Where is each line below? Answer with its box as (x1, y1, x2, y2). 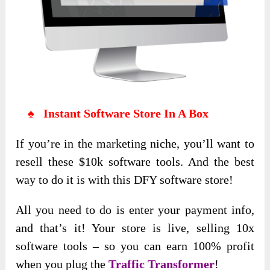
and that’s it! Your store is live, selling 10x (16, 221, 254, 235)
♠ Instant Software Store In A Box (16, 107, 209, 121)
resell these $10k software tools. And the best (16, 155, 254, 169)
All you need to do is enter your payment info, (16, 203, 254, 217)
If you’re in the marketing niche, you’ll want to (16, 137, 254, 151)
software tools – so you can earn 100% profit (16, 239, 254, 253)
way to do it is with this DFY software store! (16, 173, 234, 187)
